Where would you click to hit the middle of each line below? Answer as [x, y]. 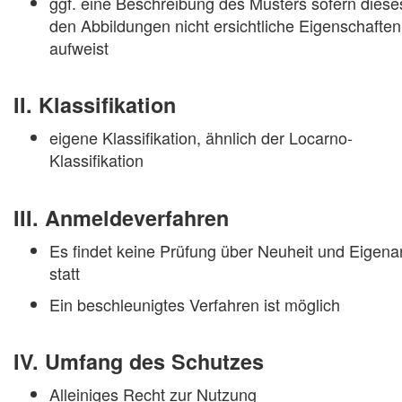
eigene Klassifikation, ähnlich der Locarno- [201, 138]
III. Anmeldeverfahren [121, 217]
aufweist [79, 48]
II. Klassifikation [95, 105]
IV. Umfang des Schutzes [139, 362]
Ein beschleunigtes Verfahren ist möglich [195, 304]
